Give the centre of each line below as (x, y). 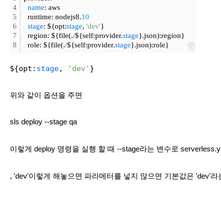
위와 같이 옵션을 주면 (47, 95)
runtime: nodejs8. (53, 17)
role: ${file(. (44, 45)
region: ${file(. (48, 36)
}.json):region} (162, 36)
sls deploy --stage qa (44, 122)
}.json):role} (150, 45)
